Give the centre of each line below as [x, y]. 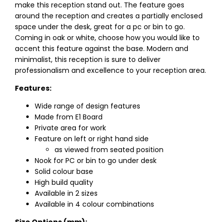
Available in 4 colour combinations [94, 204]
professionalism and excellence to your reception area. [111, 71]
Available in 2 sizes [66, 194]
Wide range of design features [87, 106]
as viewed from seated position [109, 150]
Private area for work [70, 128]
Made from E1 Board [69, 117]
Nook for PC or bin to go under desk [96, 161]
